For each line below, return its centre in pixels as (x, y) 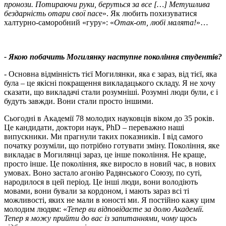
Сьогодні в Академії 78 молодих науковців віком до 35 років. (109, 119)
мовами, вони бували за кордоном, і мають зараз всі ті (97, 191)
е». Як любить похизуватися (148, 14)
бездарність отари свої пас (51, 14)
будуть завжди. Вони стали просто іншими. (79, 101)
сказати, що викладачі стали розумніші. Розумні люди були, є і (111, 92)
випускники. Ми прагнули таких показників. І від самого (103, 137)
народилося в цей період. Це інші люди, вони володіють (101, 182)
